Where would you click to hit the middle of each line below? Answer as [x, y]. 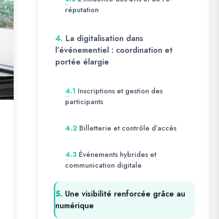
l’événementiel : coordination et [114, 50]
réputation [82, 10]
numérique [75, 206]
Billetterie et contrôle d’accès [128, 128]
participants [84, 102]
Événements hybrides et [118, 154]
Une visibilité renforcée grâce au [125, 194]
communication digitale [103, 165]
